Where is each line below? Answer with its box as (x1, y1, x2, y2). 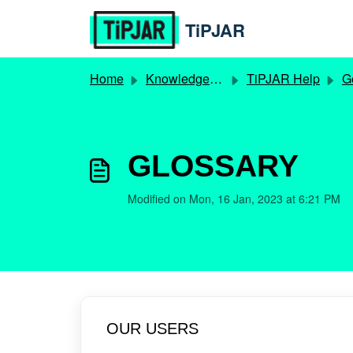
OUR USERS (106, 320, 199, 337)
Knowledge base (146, 69, 210, 87)
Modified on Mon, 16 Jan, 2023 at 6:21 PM (128, 191, 340, 206)
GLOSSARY (128, 149, 299, 183)
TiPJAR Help (247, 69, 320, 87)
